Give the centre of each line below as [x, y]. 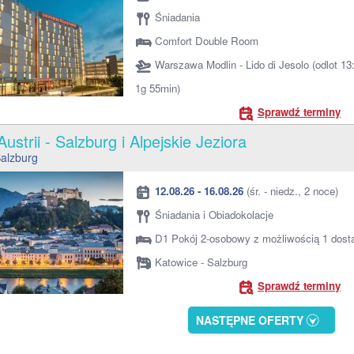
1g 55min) [158, 88]
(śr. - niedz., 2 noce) [291, 191]
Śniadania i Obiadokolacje [214, 215]
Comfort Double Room [207, 41]
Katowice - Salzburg [201, 262]
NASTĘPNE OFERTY [250, 320]
